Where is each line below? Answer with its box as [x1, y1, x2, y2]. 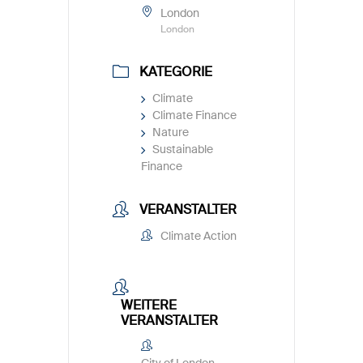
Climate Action [160, 228, 237, 244]
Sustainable [152, 142, 213, 157]
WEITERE [121, 296, 177, 314]
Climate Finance [152, 108, 237, 123]
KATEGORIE [139, 63, 212, 81]
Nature [152, 125, 189, 140]
